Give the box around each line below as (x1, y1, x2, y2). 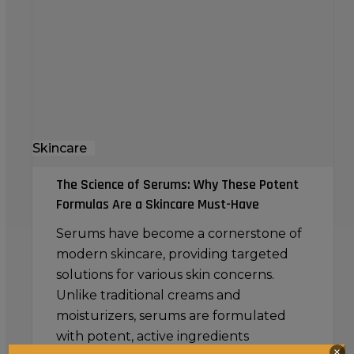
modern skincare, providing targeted (55, 246, 288, 262)
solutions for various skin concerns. (55, 266, 274, 282)
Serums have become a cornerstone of (55, 225, 302, 241)
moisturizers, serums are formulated (55, 307, 286, 323)
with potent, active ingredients (55, 328, 249, 344)
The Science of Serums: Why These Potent (55, 175, 299, 194)
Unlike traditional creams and (55, 287, 241, 303)
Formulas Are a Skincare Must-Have (55, 194, 259, 213)
